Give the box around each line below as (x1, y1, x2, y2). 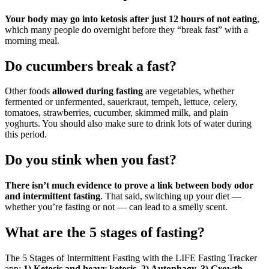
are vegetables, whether (143, 86, 234, 97)
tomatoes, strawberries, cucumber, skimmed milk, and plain (5, 107, 228, 118)
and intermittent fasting (5, 191, 100, 202)
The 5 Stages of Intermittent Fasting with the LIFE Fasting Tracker (5, 253, 257, 264)
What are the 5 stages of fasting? (5, 225, 205, 241)
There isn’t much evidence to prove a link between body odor (5, 180, 253, 191)
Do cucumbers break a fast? (5, 58, 177, 74)
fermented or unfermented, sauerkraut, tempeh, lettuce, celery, (5, 97, 238, 107)
